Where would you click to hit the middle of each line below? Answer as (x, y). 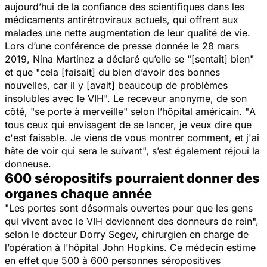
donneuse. (28, 164)
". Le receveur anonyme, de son (175, 98)
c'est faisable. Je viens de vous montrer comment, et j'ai (132, 137)
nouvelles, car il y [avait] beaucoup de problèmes (116, 85)
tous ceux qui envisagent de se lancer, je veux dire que (128, 124)
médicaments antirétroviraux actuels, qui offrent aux (122, 19)
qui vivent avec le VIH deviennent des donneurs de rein (128, 221)
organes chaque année (78, 193)
